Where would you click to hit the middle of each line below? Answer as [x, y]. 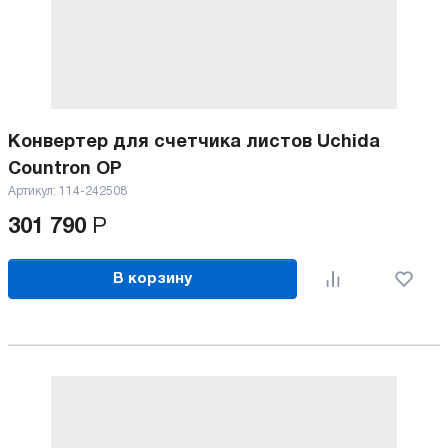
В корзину [153, 278]
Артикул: [33, 191]
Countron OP [65, 169]
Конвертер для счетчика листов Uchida [194, 142]
